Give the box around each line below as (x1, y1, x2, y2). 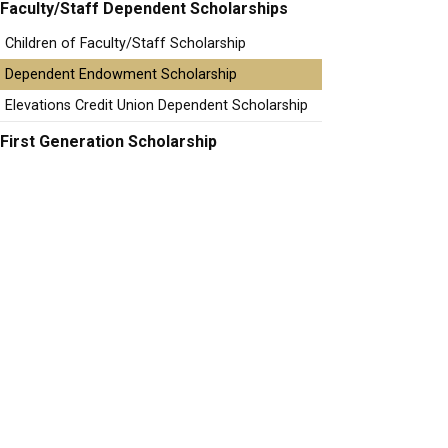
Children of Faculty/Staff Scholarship (5, 35, 246, 52)
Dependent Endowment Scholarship (5, 66, 237, 83)
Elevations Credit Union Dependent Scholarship (5, 97, 308, 114)
